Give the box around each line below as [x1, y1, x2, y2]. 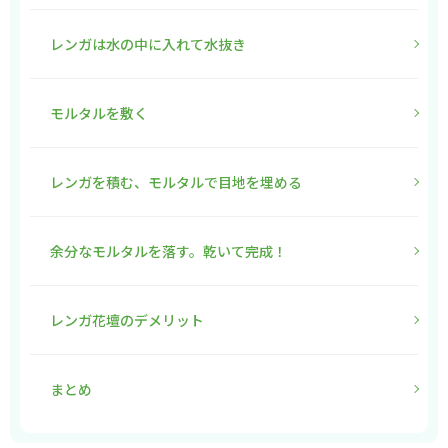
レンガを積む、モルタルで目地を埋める [50, 172, 302, 193]
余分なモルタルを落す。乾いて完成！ [50, 241, 287, 262]
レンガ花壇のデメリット [50, 310, 204, 331]
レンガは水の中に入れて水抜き [50, 34, 246, 55]
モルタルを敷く [50, 103, 148, 124]
